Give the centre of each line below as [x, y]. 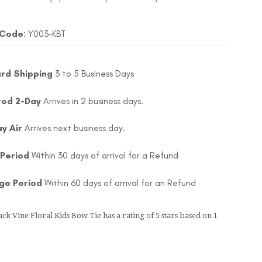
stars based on [187, 215]
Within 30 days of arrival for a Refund [104, 156]
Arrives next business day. [75, 128]
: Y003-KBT [44, 34]
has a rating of [128, 215]
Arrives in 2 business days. [93, 101]
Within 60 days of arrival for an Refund [119, 182]
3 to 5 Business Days [94, 74]
